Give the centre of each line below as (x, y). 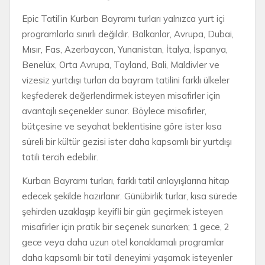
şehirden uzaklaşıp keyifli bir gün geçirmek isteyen (122, 211)
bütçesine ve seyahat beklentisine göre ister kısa (122, 126)
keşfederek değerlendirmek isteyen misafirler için (121, 96)
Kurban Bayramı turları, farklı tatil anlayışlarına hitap (126, 181)
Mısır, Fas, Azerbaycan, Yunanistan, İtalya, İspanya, (125, 49)
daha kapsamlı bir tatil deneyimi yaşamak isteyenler (127, 258)
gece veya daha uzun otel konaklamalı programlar (123, 242)
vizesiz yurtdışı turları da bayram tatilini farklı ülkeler (126, 80)
